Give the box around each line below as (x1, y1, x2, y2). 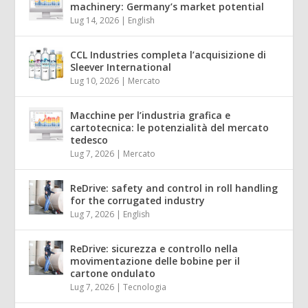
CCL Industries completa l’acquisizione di (70, 48, 267, 62)
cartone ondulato (70, 267, 156, 280)
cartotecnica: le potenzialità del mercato (70, 121, 269, 135)
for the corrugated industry (70, 194, 206, 208)
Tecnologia (123, 281, 167, 294)
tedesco (70, 133, 109, 147)
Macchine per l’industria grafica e (70, 109, 231, 122)
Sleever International (70, 60, 172, 74)
